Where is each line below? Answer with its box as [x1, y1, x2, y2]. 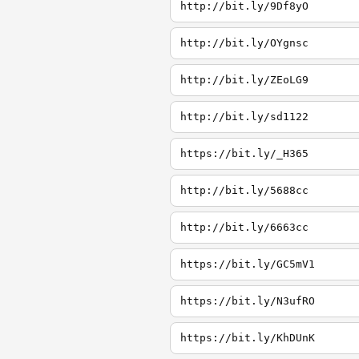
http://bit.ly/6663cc [180, 221, 309, 233]
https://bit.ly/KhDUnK [180, 332, 315, 344]
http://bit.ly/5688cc [180, 184, 309, 196]
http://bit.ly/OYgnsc [180, 37, 309, 49]
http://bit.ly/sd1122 [180, 111, 309, 123]
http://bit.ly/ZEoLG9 [180, 74, 309, 86]
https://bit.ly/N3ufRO [180, 295, 315, 307]
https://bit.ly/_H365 [180, 147, 309, 159]
